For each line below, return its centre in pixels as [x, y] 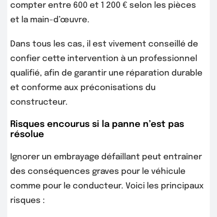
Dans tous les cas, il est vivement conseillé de [104, 45]
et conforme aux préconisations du [83, 88]
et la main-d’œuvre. [50, 20]
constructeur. [39, 103]
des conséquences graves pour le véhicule [98, 171]
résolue [27, 135]
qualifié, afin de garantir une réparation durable [106, 74]
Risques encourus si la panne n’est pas [97, 125]
